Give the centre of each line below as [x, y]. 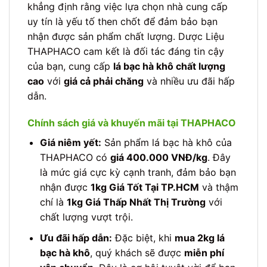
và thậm [218, 187]
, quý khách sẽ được [137, 252]
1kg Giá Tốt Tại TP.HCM [145, 187]
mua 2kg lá [199, 237]
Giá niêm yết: [70, 143]
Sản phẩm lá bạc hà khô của [166, 143]
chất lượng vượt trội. [86, 217]
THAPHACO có [75, 158]
